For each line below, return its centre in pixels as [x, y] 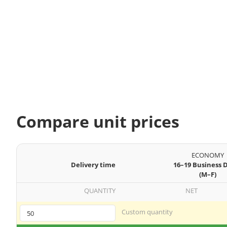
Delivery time [93, 165]
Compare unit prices [98, 121]
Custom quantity [147, 212]
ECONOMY [208, 155]
